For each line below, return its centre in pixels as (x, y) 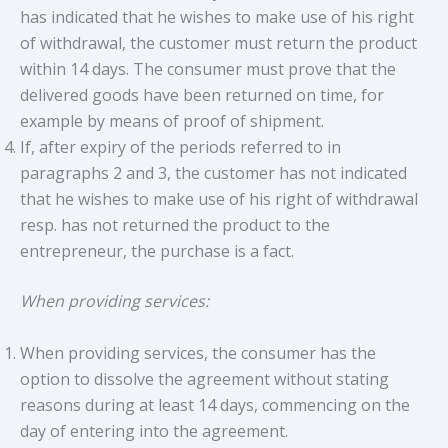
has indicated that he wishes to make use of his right (217, 16)
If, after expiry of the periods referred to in (180, 146)
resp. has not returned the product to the (175, 224)
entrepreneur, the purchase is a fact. (157, 250)
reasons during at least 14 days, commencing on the (215, 404)
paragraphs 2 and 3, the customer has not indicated (213, 172)
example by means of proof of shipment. (172, 120)
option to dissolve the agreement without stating (204, 378)
